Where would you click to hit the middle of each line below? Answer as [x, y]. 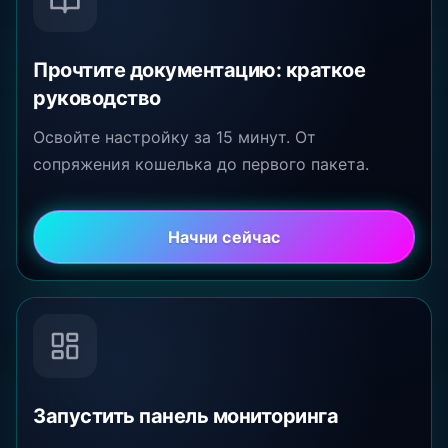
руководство [97, 98]
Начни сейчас [224, 236]
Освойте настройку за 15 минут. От [174, 137]
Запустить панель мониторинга [185, 415]
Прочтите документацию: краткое [199, 70]
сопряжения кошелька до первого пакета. [201, 164]
